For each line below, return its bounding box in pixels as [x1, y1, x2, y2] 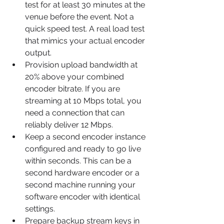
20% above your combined [25, 72, 126, 81]
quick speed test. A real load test [25, 24, 146, 33]
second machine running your [25, 180, 137, 189]
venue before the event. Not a [25, 12, 136, 21]
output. [25, 48, 51, 57]
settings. [25, 204, 55, 213]
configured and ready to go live [25, 144, 143, 153]
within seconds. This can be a [25, 156, 133, 165]
